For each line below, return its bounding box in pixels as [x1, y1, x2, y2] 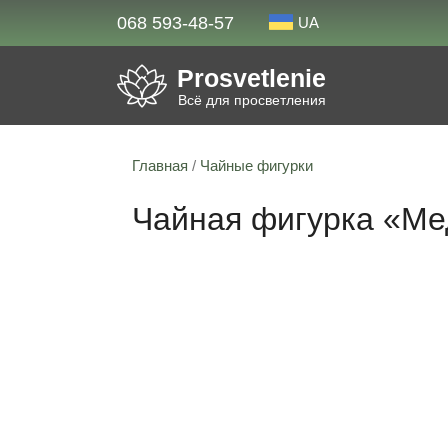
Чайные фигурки [200, 157, 313, 174]
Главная [132, 157, 188, 174]
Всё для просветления [178, 91, 326, 108]
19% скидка [164, 283, 233, 296]
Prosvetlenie [177, 64, 326, 93]
